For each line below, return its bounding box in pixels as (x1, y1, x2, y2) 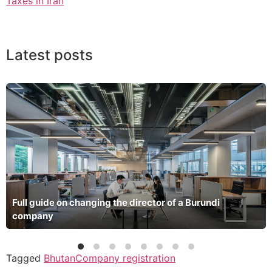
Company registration (75, 252, 175, 265)
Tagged (6, 252, 44, 265)
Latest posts (6, 46, 93, 64)
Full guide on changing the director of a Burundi (12, 197, 220, 209)
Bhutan (44, 252, 75, 265)
